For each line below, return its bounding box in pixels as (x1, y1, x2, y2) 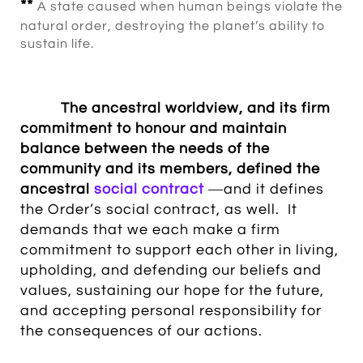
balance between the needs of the (20, 141, 270, 156)
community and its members (20, 161, 228, 177)
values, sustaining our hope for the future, (20, 283, 324, 298)
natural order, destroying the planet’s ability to (20, 19, 325, 32)
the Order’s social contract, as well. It (20, 202, 297, 217)
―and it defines (204, 181, 324, 197)
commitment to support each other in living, (20, 242, 339, 258)
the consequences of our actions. (20, 323, 263, 339)
